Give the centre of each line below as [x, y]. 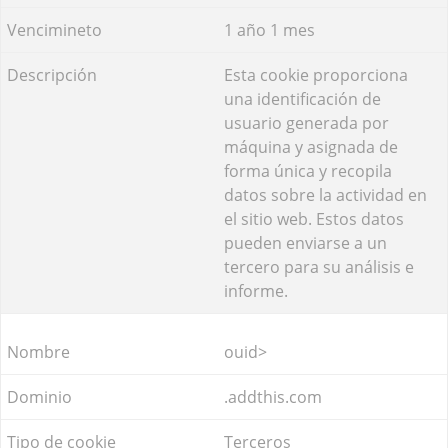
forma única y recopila [308, 170]
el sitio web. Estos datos [314, 218]
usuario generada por [306, 122]
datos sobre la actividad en [325, 194]
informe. [256, 290]
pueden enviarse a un [305, 242]
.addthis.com [273, 396]
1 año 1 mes [269, 29]
